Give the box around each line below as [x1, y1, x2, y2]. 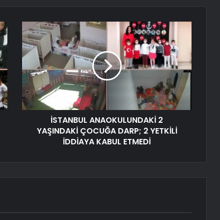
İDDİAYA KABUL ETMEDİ [63, 136, 151, 148]
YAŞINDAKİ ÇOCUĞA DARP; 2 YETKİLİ [36, 125, 177, 137]
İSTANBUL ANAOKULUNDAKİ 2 [51, 114, 163, 126]
